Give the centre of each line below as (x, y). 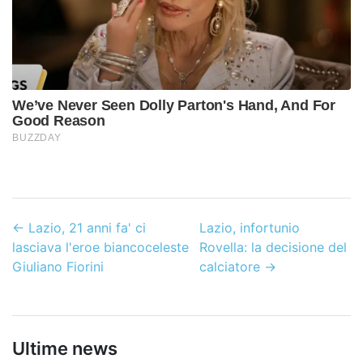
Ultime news (65, 349)
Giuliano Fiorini (58, 267)
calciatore (229, 267)
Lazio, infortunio (249, 228)
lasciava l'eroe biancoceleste (100, 248)
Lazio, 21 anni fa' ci (87, 228)
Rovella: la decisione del (273, 248)
